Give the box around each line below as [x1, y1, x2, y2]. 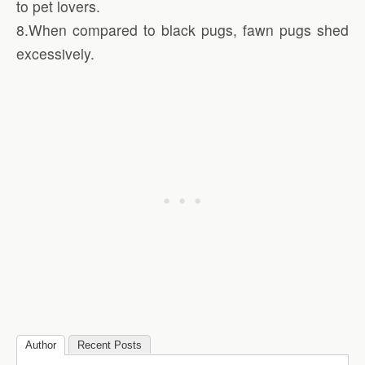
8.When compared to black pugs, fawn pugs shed [16, 19, 349, 40]
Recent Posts [77, 339, 142, 352]
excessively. [16, 42, 95, 64]
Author [25, 339, 56, 352]
